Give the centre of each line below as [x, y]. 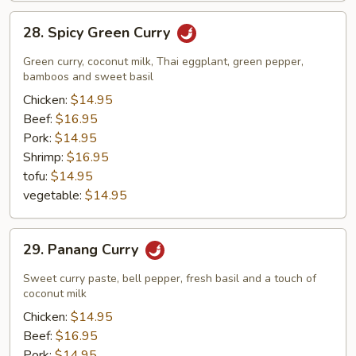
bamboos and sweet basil [88, 77]
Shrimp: [45, 157]
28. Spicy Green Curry [99, 33]
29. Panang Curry [83, 250]
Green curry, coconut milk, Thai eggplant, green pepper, [163, 62]
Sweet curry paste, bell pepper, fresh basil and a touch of [170, 279]
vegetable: [54, 195]
